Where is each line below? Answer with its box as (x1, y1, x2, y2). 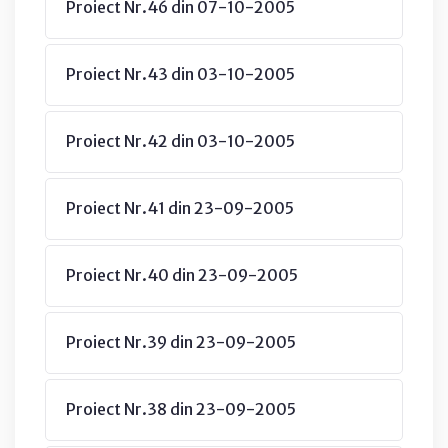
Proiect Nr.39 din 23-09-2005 (66, 331, 296, 352)
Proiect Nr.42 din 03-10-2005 (66, 130, 295, 151)
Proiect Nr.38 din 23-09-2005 (66, 398, 296, 419)
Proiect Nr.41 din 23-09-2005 (66, 197, 294, 218)
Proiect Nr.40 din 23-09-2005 (66, 264, 298, 285)
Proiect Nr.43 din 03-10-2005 (66, 63, 295, 84)
